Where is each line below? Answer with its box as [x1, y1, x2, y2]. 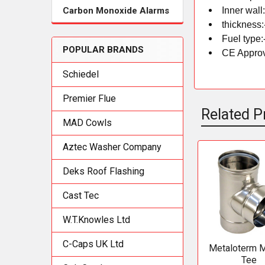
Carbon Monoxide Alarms [63, 5, 169, 16]
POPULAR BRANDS [63, 44, 144, 55]
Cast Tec [63, 190, 99, 201]
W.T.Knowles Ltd [63, 214, 130, 225]
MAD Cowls [63, 117, 112, 128]
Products [194, 180, 256, 198]
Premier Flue [63, 93, 116, 104]
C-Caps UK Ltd [63, 238, 124, 250]
